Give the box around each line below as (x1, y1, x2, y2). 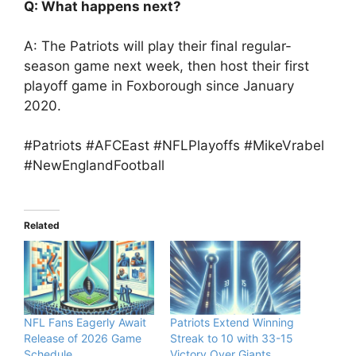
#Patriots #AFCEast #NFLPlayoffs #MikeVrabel (24, 137, 324, 153)
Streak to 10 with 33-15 (170, 331, 293, 346)
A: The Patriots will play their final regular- (24, 37, 292, 54)
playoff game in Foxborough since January (24, 77, 294, 94)
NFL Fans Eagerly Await (24, 315, 146, 330)
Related (24, 219, 60, 231)
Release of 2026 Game (24, 331, 141, 346)
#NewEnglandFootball (24, 157, 164, 173)
